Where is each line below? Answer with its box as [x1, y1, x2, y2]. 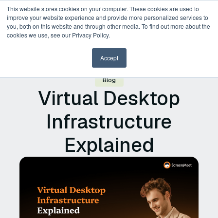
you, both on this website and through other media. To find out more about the [7, 22, 210, 30]
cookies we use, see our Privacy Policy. [7, 31, 110, 39]
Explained [64, 132, 154, 158]
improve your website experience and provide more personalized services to [7, 13, 208, 21]
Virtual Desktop [38, 86, 180, 111]
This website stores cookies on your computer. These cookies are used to [7, 4, 199, 13]
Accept [100, 54, 118, 62]
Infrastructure [46, 109, 172, 134]
